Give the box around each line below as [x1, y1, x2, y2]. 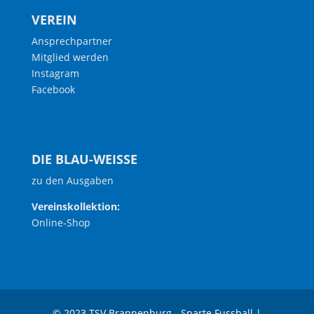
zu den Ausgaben [31, 173, 114, 187]
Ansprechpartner [31, 34, 112, 48]
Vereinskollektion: [31, 199, 120, 213]
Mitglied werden [31, 50, 109, 64]
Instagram [31, 67, 79, 81]
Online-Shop [31, 215, 90, 229]
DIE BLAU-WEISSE [31, 150, 137, 168]
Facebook [31, 83, 75, 97]
